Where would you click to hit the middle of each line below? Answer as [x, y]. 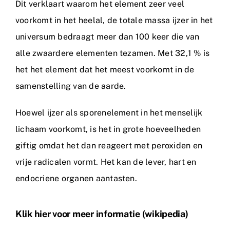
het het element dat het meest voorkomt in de [105, 69]
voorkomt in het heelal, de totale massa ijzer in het [114, 20]
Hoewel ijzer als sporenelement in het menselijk [109, 112]
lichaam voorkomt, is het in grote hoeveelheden [108, 129]
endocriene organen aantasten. [76, 178]
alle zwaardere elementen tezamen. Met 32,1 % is [113, 53]
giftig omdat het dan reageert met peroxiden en [109, 145]
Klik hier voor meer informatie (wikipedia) [102, 214]
